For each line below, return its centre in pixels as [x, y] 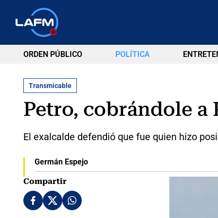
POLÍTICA [132, 54]
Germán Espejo [61, 162]
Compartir [45, 181]
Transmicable [50, 85]
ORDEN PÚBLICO [53, 54]
